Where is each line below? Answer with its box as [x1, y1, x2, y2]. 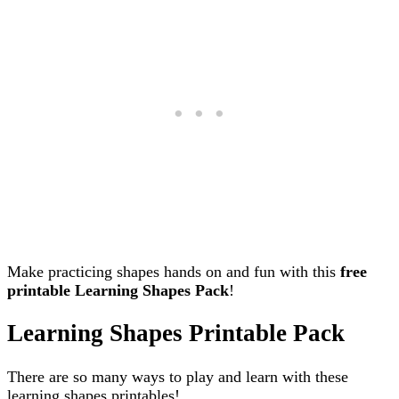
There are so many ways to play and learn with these [7, 367, 348, 386]
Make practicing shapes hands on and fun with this [7, 262, 340, 281]
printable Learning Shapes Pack [7, 281, 229, 299]
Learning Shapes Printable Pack [7, 320, 345, 347]
